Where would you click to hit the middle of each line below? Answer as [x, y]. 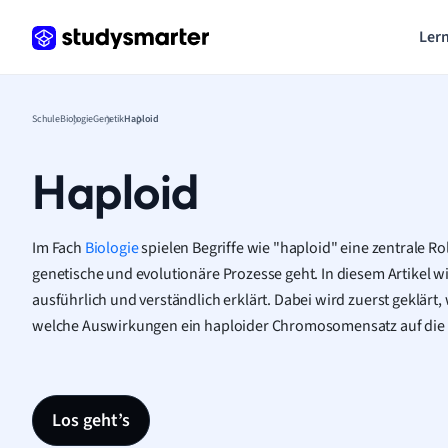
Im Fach [58, 248]
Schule [46, 119]
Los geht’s [91, 420]
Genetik [108, 119]
